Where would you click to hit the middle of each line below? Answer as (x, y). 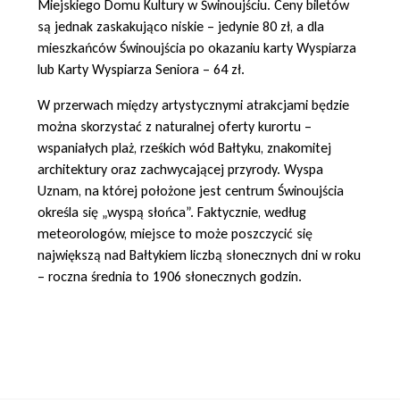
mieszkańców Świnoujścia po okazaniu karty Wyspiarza (197, 47)
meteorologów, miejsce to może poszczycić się (175, 233)
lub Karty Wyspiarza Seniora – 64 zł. (141, 69)
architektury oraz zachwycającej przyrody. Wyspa (180, 169)
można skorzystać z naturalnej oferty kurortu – (175, 126)
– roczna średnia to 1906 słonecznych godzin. (170, 276)
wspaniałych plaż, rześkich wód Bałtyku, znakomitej (184, 147)
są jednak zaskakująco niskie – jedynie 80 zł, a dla (181, 26)
